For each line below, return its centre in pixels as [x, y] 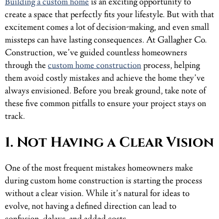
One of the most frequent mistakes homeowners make [99, 168]
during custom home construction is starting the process [104, 181]
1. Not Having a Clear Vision [109, 142]
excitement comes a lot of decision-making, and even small [107, 28]
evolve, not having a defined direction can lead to [91, 207]
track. [15, 117]
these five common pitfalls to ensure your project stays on [106, 104]
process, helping [171, 66]
